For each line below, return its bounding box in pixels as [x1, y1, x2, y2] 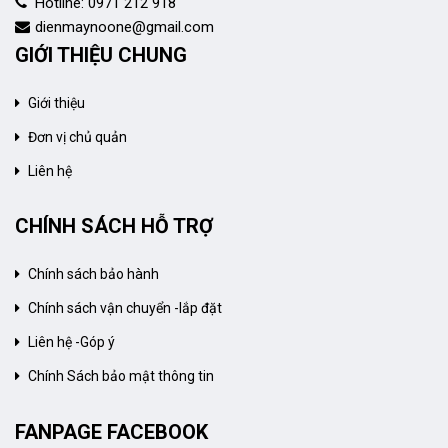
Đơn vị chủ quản [28, 128, 127, 145]
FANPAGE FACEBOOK [15, 419, 208, 444]
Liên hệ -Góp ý [28, 334, 115, 351]
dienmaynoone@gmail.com [35, 17, 214, 36]
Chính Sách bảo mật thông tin [28, 368, 214, 385]
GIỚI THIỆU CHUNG [15, 42, 187, 67]
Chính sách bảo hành [28, 266, 159, 283]
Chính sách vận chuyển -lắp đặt [28, 300, 222, 317]
